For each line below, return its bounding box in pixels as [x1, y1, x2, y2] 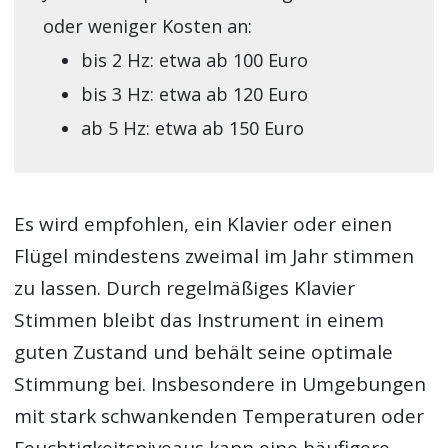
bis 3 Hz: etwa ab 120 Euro [80, 81, 308, 106]
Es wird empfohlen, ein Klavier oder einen [14, 210, 393, 237]
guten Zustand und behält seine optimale [14, 338, 394, 365]
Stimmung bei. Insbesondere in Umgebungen [14, 370, 427, 397]
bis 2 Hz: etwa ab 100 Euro [80, 47, 308, 72]
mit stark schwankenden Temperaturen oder [14, 402, 425, 429]
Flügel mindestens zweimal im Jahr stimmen [14, 242, 415, 269]
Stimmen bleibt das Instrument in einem [14, 306, 385, 333]
